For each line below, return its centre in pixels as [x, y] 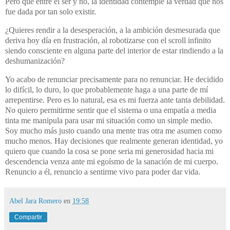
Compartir [28, 217]
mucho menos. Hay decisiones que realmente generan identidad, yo [114, 141]
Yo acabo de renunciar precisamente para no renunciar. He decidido [114, 79]
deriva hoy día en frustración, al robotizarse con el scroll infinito [108, 40]
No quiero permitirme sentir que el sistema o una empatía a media [111, 110]
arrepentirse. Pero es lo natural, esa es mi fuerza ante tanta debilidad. [115, 100]
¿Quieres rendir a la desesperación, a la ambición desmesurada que [113, 30]
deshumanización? [35, 61]
